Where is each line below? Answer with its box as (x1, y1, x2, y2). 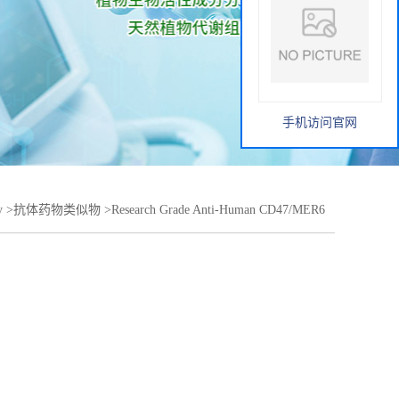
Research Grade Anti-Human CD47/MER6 (111, 203, 325, 216)
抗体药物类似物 (13, 203, 101, 216)
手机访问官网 (282, 116, 357, 129)
